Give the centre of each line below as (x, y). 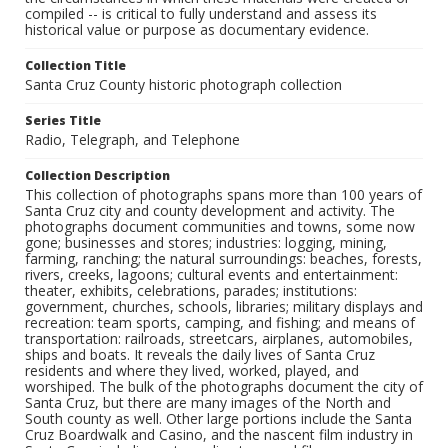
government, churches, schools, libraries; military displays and (224, 307)
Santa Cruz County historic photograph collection (183, 85)
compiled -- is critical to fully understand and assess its (201, 14)
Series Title (63, 121)
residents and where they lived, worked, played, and (192, 371)
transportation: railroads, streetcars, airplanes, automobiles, (219, 339)
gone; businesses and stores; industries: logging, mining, (206, 243)
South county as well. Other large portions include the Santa (218, 419)
